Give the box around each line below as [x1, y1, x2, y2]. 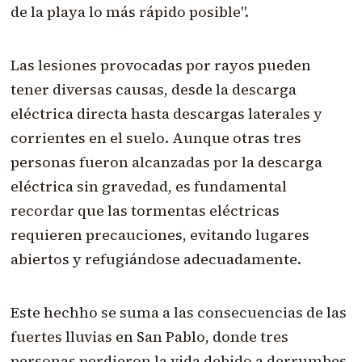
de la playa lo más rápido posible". [10, 2, 249, 23]
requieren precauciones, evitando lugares [10, 225, 309, 246]
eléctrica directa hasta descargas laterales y [10, 103, 322, 124]
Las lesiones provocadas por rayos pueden [10, 55, 311, 76]
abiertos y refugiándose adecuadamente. [10, 249, 301, 270]
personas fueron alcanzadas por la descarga [10, 152, 322, 173]
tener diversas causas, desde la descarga [10, 79, 297, 100]
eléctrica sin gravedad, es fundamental [10, 176, 287, 197]
